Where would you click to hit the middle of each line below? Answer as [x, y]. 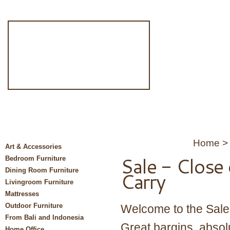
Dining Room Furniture [42, 170]
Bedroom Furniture [35, 158]
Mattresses [22, 194]
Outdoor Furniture [34, 206]
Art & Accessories [33, 147]
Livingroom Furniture [39, 182]
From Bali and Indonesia [44, 217]
